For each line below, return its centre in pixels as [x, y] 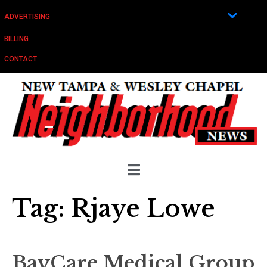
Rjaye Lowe [143, 208]
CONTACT [21, 59]
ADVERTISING [27, 16]
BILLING [16, 39]
